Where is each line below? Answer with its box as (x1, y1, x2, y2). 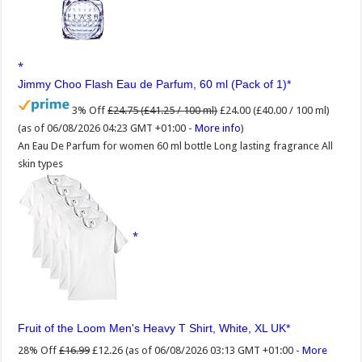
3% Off (72, 103, 106, 116)
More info (195, 121, 242, 134)
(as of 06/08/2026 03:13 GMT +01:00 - (125, 343, 303, 356)
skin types (18, 157, 64, 170)
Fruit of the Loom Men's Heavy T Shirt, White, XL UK (18, 321, 287, 335)
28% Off (18, 343, 57, 356)
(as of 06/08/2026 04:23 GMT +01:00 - (18, 121, 196, 134)
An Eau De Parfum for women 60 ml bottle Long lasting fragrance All (18, 139, 334, 152)
